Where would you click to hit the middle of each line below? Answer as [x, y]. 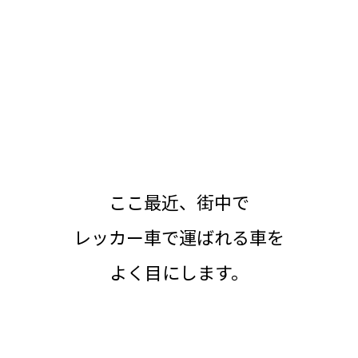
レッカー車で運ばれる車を [179, 236]
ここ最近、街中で [179, 201]
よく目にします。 [179, 271]
